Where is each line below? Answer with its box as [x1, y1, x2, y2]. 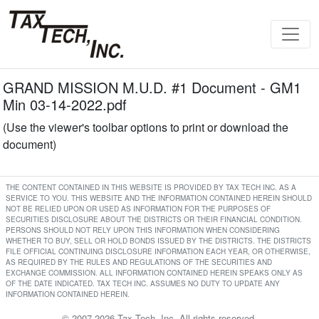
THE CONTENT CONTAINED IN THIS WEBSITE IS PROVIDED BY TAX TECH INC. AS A [6, 182, 296, 192]
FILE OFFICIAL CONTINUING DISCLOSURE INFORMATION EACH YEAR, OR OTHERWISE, [6, 246, 310, 256]
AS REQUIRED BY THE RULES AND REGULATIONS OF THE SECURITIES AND [6, 257, 272, 267]
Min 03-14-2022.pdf [3, 94, 127, 115]
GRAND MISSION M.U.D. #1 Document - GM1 [3, 77, 301, 98]
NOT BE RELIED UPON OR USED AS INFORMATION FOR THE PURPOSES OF [6, 204, 271, 214]
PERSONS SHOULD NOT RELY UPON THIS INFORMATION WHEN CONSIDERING [6, 225, 280, 235]
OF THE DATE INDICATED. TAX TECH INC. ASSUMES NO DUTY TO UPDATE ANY [6, 278, 280, 288]
